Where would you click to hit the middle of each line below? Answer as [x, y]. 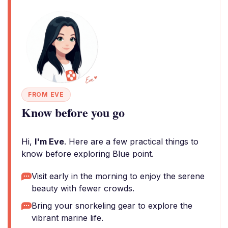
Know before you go [73, 112]
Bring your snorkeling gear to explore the [112, 206]
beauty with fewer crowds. [83, 188]
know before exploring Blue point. [88, 154]
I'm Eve [49, 141]
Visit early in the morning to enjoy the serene [118, 176]
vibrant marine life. [67, 218]
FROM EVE [46, 94]
